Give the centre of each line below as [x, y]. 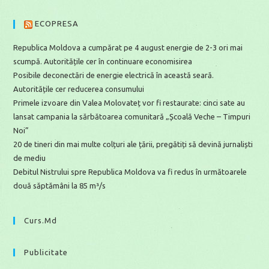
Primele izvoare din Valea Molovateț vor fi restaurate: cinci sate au [129, 102]
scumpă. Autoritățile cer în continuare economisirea [103, 61]
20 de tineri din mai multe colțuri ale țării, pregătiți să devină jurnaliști [133, 144]
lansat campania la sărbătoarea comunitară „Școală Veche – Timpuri [132, 116]
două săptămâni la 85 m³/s [60, 185]
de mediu [30, 158]
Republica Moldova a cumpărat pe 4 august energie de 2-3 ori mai [128, 47]
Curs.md [41, 220]
